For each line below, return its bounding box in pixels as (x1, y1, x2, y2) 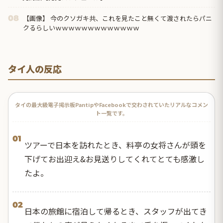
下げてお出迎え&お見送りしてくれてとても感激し (24, 152, 205, 165)
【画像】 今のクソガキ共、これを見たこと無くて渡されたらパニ (23, 13, 212, 23)
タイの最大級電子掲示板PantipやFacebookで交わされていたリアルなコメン (15, 100, 208, 109)
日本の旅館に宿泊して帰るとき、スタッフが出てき (24, 205, 207, 217)
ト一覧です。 (95, 109, 128, 117)
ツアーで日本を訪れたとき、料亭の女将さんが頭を (24, 138, 206, 151)
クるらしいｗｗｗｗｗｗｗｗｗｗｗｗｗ (23, 23, 139, 33)
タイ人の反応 (8, 62, 62, 75)
